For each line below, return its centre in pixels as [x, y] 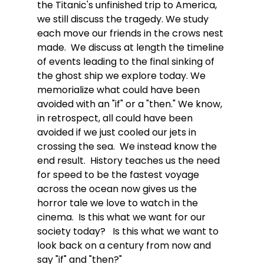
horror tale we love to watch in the [118, 203]
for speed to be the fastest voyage [119, 174]
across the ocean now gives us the [118, 189]
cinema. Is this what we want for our [122, 217]
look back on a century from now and [125, 245]
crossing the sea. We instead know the [128, 146]
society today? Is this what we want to [129, 231]
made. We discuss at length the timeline [131, 47]
